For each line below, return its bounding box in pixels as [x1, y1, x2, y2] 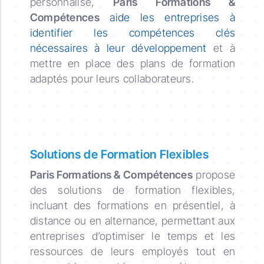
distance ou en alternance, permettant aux [29, 214, 236, 227]
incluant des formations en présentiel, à [29, 199, 236, 212]
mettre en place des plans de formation [29, 57, 236, 70]
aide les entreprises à [110, 11, 236, 24]
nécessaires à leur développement [29, 41, 207, 54]
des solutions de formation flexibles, [29, 183, 236, 196]
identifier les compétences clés [29, 26, 236, 39]
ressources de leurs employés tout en [29, 245, 236, 258]
